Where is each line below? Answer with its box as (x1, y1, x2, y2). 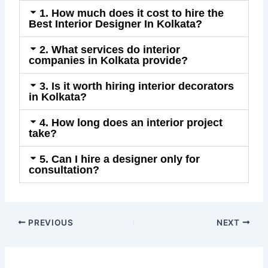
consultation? (29, 163, 100, 176)
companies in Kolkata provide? (29, 54, 188, 66)
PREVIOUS (26, 217, 74, 227)
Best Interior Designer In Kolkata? (29, 17, 203, 30)
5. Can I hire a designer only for (39, 153, 200, 165)
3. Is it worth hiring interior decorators (39, 80, 234, 92)
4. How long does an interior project (39, 116, 223, 129)
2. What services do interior (39, 43, 180, 56)
